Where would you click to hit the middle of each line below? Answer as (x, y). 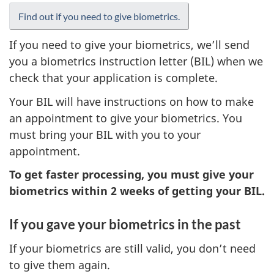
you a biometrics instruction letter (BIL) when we (136, 61)
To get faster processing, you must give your (131, 174)
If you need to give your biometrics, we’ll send (129, 45)
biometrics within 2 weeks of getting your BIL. (137, 191)
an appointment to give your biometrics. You (126, 118)
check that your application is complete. (113, 78)
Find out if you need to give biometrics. (99, 16)
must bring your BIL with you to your (105, 134)
